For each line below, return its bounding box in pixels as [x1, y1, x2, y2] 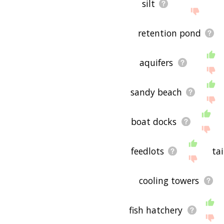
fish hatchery [129, 203, 183, 216]
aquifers [139, 56, 173, 68]
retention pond [137, 26, 201, 39]
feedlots [130, 144, 164, 157]
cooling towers [139, 174, 199, 186]
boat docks [131, 115, 177, 127]
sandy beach [130, 85, 182, 98]
